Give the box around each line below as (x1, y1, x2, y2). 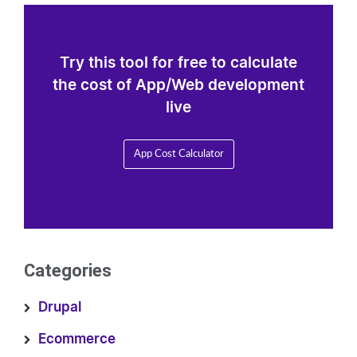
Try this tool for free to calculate (60, 56, 297, 71)
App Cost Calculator (133, 149, 224, 159)
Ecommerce (38, 332, 116, 346)
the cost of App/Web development (53, 78, 304, 93)
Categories (24, 261, 112, 280)
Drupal (38, 300, 81, 314)
